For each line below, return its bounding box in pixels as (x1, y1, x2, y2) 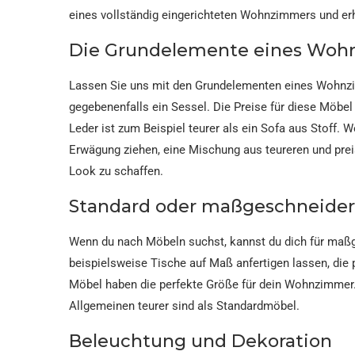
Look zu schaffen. (69, 163, 163, 178)
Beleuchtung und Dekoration (69, 330, 332, 352)
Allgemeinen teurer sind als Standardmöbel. (69, 298, 300, 313)
